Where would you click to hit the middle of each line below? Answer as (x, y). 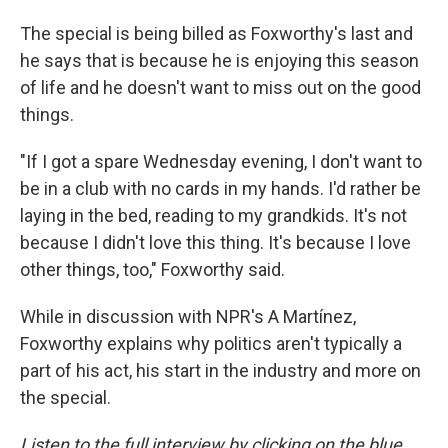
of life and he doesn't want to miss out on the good (220, 88)
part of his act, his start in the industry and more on (220, 371)
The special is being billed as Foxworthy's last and (216, 34)
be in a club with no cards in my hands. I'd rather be (220, 189)
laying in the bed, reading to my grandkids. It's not (213, 216)
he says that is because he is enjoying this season (219, 61)
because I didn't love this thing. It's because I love (215, 243)
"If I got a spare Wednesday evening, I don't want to (221, 162)
